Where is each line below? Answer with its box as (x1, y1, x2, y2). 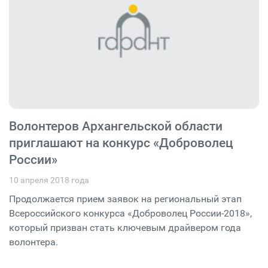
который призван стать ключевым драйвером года (9, 222, 241, 234)
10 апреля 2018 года (9, 175, 89, 185)
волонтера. (9, 236, 58, 248)
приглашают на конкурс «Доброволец (9, 136, 233, 151)
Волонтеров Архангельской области (9, 119, 223, 134)
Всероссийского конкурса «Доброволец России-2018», (9, 208, 252, 220)
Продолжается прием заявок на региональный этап (9, 193, 242, 205)
